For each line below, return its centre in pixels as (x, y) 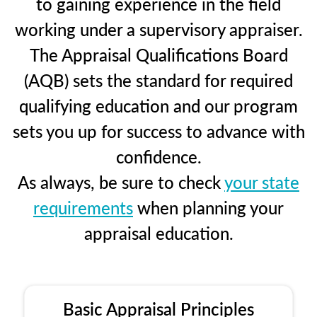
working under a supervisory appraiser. (158, 29)
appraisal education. (158, 232)
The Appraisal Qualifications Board (158, 54)
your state (262, 181)
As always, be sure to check (121, 181)
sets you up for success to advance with (158, 131)
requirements (83, 207)
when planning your (208, 207)
